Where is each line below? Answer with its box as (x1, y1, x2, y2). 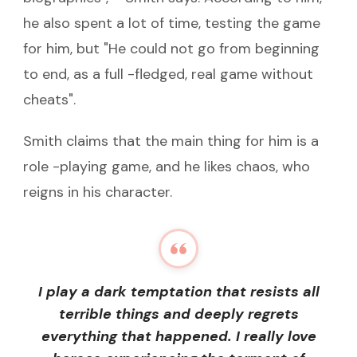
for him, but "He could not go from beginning (23, 38, 320, 58)
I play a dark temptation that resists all (37, 281, 320, 301)
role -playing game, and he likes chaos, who (23, 156, 310, 176)
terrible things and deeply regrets (58, 304, 299, 324)
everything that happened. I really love (41, 326, 316, 346)
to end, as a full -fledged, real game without (23, 64, 313, 84)
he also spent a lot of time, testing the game (23, 13, 320, 33)
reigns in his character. (23, 182, 172, 202)
